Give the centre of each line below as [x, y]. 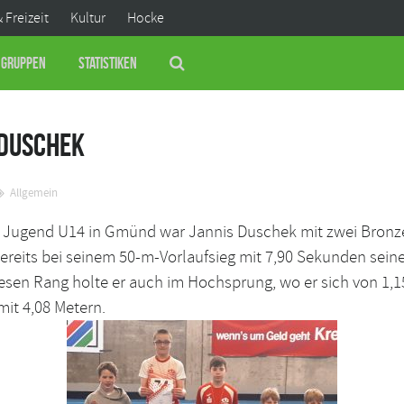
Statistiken [107, 63]
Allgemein [34, 194]
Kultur [88, 18]
